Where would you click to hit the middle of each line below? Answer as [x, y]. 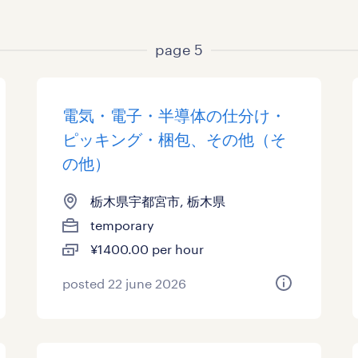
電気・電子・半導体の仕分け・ [175, 115]
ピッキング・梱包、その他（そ [175, 139]
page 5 [179, 50]
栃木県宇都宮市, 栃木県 [158, 201]
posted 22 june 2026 [125, 283]
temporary [123, 225]
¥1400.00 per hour [147, 249]
